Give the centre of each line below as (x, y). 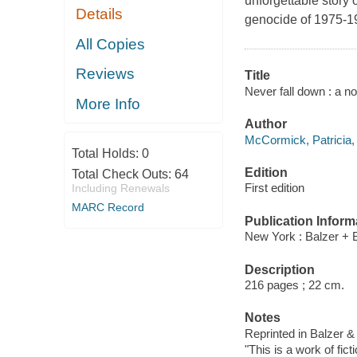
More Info (108, 104)
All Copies (111, 44)
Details (100, 14)
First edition (274, 188)
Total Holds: (106, 154)
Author (265, 124)
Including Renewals (120, 188)
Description (279, 269)
